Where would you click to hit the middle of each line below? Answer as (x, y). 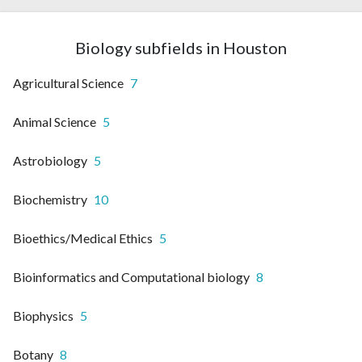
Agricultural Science (68, 82)
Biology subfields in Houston (181, 47)
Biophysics (43, 315)
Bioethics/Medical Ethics (83, 238)
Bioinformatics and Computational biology (131, 276)
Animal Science (55, 121)
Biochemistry (50, 199)
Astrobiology (50, 160)
